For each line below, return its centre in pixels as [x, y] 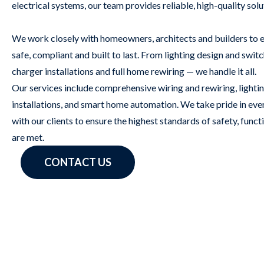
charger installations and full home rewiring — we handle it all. [134, 71]
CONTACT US [78, 162]
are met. [28, 137]
